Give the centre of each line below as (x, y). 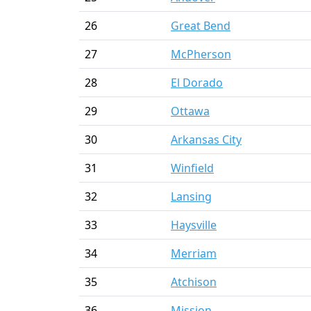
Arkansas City (206, 139)
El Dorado (197, 82)
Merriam (194, 253)
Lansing (191, 196)
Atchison (194, 281)
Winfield (192, 168)
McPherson (201, 54)
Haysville (194, 225)
